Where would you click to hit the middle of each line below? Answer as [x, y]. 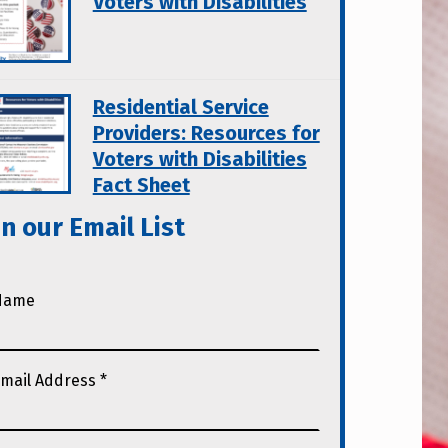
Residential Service [180, 107]
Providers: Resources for [206, 133]
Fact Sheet [141, 185]
